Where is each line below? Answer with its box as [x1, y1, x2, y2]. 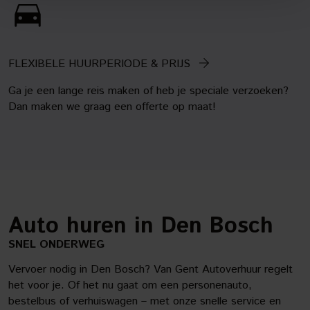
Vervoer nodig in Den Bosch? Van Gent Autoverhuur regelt [8, 262, 293, 277]
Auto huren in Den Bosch [8, 210, 273, 242]
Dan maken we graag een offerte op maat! [8, 99, 216, 115]
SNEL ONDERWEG [8, 237, 104, 253]
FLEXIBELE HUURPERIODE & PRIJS [8, 55, 190, 72]
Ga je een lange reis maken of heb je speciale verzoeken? [8, 83, 289, 99]
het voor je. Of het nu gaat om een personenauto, [8, 277, 252, 293]
